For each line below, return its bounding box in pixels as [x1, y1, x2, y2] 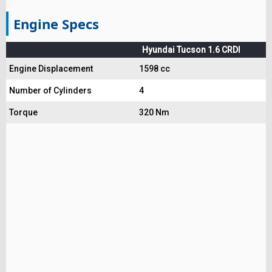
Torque [9, 107, 38, 118]
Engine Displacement [9, 64, 93, 74]
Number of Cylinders [9, 86, 92, 96]
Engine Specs [13, 15, 99, 33]
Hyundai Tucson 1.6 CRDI [142, 45, 240, 55]
